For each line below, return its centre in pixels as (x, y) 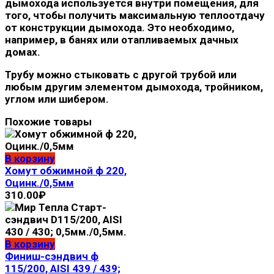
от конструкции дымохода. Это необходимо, (120, 27)
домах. (23, 52)
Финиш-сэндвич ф (52, 256)
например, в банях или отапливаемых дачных (122, 39)
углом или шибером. (57, 99)
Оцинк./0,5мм (39, 183)
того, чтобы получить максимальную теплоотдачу (135, 15)
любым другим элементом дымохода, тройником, (134, 87)
